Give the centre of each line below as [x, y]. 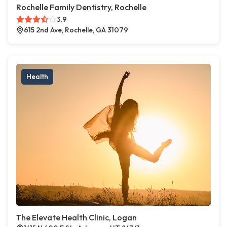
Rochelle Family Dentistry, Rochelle [81, 7]
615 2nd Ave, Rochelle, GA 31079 [76, 30]
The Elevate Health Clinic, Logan [77, 218]
